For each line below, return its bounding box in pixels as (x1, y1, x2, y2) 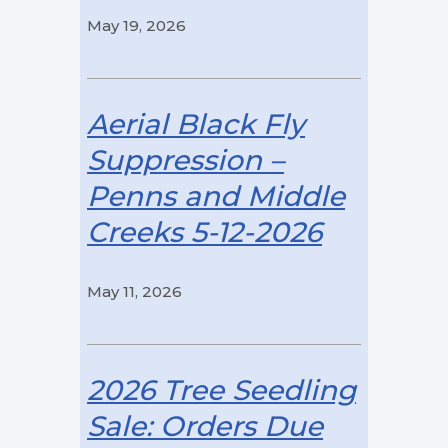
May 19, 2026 (87, 15, 187, 35)
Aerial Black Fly (87, 106, 306, 141)
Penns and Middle (87, 178, 346, 213)
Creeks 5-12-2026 (87, 214, 323, 249)
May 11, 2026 (87, 281, 183, 301)
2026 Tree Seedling (87, 372, 357, 407)
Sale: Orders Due (87, 408, 324, 443)
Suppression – (87, 142, 285, 177)
